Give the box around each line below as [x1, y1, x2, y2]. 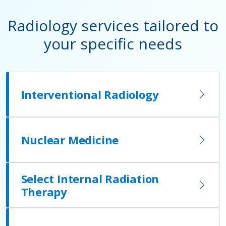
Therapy [21, 184, 68, 199]
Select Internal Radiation [21, 171, 159, 186]
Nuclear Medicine [21, 132, 119, 147]
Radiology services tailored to [8, 15, 218, 36]
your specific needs [44, 33, 182, 54]
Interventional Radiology [21, 87, 159, 102]
